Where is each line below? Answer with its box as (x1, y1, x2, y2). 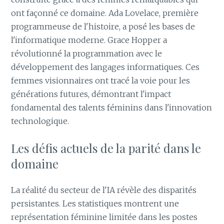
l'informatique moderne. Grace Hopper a (11, 34, 167, 45)
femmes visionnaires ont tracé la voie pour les (11, 75, 190, 85)
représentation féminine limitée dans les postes (11, 212, 198, 222)
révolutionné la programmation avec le (11, 48, 162, 58)
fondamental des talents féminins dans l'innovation (11, 102, 212, 112)
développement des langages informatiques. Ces (11, 61, 200, 72)
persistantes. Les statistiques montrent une (11, 198, 179, 209)
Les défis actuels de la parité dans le (11, 140, 201, 156)
